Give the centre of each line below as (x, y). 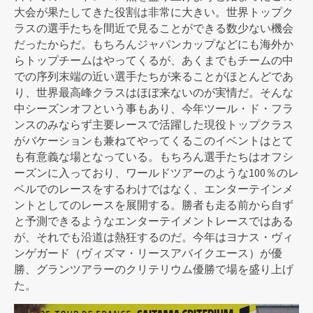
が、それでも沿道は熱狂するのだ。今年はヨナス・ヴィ (154, 237)
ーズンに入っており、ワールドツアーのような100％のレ (156, 173)
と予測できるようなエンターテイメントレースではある (154, 221)
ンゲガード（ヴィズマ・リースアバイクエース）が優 (148, 253)
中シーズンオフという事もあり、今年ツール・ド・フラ (154, 109)
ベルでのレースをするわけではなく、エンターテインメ (154, 189)
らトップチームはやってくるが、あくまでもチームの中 (154, 60)
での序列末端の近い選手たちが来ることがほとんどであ (154, 77)
